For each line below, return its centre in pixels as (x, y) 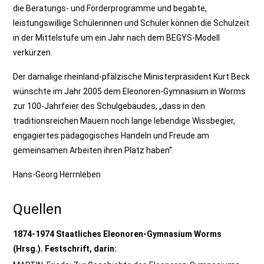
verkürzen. (33, 52)
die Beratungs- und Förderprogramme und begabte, (110, 8)
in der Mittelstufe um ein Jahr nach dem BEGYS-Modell (117, 38)
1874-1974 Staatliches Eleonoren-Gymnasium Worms (118, 234)
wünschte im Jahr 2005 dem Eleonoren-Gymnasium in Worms (130, 91)
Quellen (38, 209)
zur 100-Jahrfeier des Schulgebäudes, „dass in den (109, 106)
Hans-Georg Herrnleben (57, 174)
